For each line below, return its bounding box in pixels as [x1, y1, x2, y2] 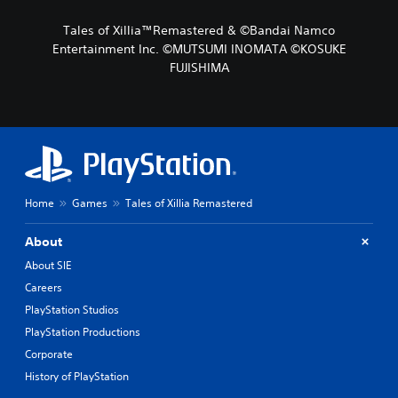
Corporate [25, 346, 73, 362]
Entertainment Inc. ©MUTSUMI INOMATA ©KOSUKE [52, 40, 346, 57]
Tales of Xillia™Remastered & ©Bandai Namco [63, 21, 335, 38]
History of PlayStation [25, 368, 129, 384]
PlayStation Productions [25, 323, 140, 339]
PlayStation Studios [25, 301, 119, 317]
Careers [25, 279, 62, 295]
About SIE [25, 257, 71, 273]
